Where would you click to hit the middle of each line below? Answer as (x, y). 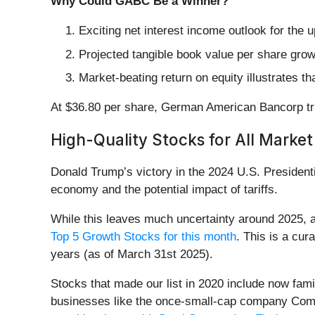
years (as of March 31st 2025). (132, 255)
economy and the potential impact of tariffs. (164, 190)
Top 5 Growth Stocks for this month (143, 237)
